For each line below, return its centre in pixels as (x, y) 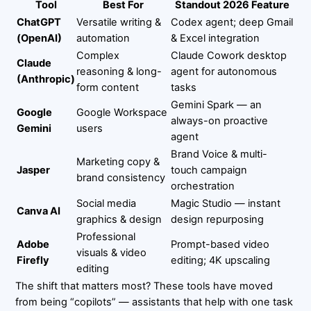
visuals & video (112, 252)
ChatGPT (39, 22)
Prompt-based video (220, 244)
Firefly (33, 260)
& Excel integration (216, 38)
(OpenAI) (40, 38)
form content (108, 87)
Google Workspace (122, 112)
